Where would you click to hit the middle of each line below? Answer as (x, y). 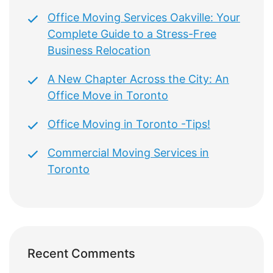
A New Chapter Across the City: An (138, 79)
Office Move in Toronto (108, 95)
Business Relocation (99, 50)
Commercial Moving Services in (128, 153)
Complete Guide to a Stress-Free (132, 34)
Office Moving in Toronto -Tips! (129, 124)
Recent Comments (81, 253)
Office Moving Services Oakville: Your (144, 17)
